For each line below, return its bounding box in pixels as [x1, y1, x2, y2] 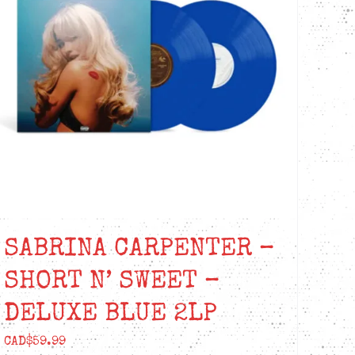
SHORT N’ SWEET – [4, 269, 221, 296]
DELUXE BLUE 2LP [4, 301, 218, 328]
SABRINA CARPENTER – [4, 236, 276, 263]
